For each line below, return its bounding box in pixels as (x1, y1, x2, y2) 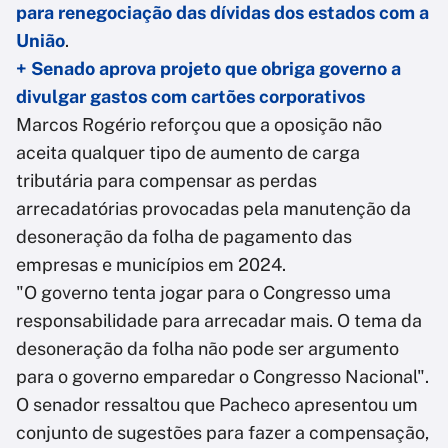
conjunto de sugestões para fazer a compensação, (16, 422, 429, 444)
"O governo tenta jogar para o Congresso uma (16, 282, 391, 304)
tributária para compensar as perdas (16, 170, 317, 192)
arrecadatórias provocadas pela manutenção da (16, 198, 411, 220)
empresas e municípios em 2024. (16, 254, 286, 276)
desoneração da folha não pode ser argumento (16, 338, 399, 360)
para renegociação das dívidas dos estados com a (16, 2, 429, 24)
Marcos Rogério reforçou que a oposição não (16, 114, 382, 136)
